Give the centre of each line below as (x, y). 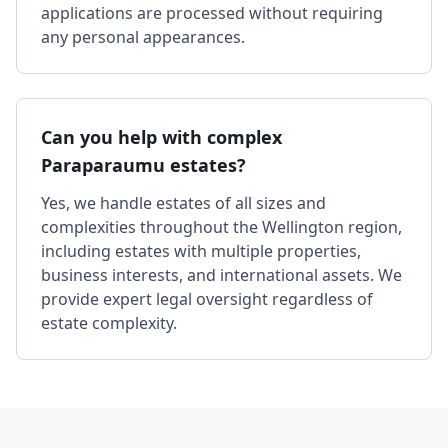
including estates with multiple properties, (201, 251)
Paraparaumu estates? (143, 165)
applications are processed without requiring (212, 13)
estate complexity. (109, 323)
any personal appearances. (143, 37)
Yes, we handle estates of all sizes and (183, 203)
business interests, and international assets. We (221, 275)
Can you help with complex (161, 137)
